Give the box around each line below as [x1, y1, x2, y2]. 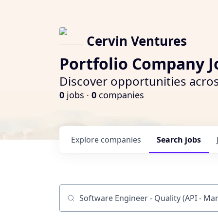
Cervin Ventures [87, 32, 187, 50]
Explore [71, 134, 101, 145]
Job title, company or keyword [59, 197, 169, 208]
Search [157, 134, 185, 145]
